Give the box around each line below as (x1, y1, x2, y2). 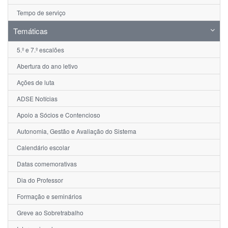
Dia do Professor (17, 176, 63, 185)
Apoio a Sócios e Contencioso (17, 110, 100, 120)
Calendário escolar (17, 143, 70, 152)
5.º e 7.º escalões (17, 45, 64, 54)
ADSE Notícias (17, 94, 58, 103)
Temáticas (13, 25, 48, 37)
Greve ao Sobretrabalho (17, 208, 83, 217)
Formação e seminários (17, 192, 82, 201)
